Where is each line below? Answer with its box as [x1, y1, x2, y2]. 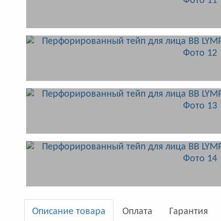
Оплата [122, 207, 152, 217]
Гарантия [169, 207, 208, 217]
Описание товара [32, 207, 106, 217]
